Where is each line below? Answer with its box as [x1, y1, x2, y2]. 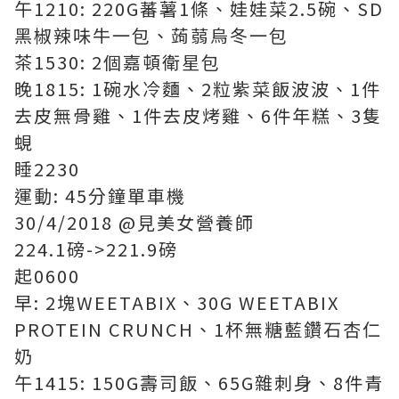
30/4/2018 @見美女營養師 [14, 209, 255, 235]
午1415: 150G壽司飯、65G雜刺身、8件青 [14, 370, 384, 395]
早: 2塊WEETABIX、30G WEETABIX [14, 289, 339, 315]
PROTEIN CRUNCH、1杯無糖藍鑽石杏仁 [14, 316, 382, 342]
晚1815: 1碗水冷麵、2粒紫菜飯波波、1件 [14, 76, 381, 102]
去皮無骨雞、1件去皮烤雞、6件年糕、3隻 [14, 102, 382, 128]
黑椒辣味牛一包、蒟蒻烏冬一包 [14, 22, 289, 48]
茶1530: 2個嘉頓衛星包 [14, 49, 221, 75]
